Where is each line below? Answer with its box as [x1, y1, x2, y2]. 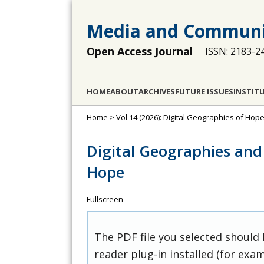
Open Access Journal [87, 44, 193, 58]
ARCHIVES [138, 86, 175, 97]
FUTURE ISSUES [175, 86, 233, 97]
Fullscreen [87, 194, 123, 204]
